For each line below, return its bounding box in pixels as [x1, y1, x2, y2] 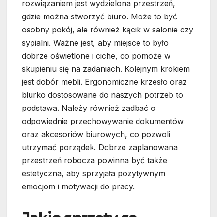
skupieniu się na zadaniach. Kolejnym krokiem [22, 64, 190, 74]
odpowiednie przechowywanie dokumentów [22, 116, 184, 126]
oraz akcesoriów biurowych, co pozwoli [22, 129, 170, 139]
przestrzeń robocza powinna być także [22, 155, 167, 166]
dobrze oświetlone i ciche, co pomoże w [22, 51, 170, 61]
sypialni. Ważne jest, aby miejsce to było [22, 38, 169, 48]
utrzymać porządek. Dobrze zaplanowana [22, 142, 178, 153]
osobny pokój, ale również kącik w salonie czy [22, 25, 193, 35]
